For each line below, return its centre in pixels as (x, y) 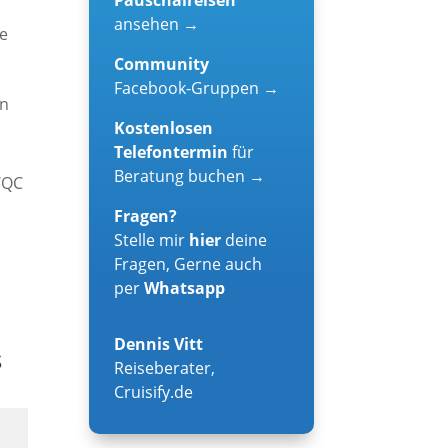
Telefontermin (173, 151)
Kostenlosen (164, 127)
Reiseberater (163, 367)
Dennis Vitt (159, 343)
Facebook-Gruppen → (197, 87)
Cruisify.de (154, 391)
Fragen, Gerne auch (188, 263)
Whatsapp (185, 287)
